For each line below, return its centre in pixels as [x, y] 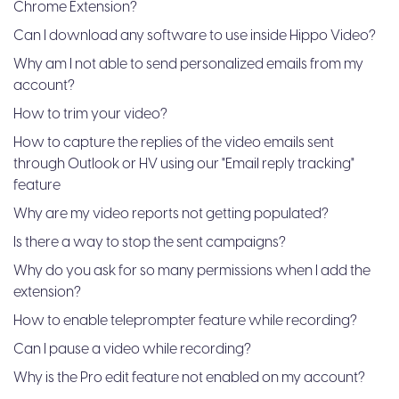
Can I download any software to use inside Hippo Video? [195, 36]
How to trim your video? [90, 114]
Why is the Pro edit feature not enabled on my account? [189, 378]
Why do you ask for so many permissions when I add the [192, 271]
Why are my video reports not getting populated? [171, 214]
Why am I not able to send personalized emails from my [188, 64]
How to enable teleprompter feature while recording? [185, 321]
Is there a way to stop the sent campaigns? [150, 242]
